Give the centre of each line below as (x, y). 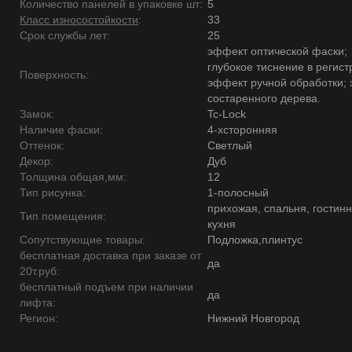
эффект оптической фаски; (277, 51)
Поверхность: (54, 75)
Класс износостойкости (79, 20)
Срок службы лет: (65, 35)
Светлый (230, 145)
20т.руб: (40, 271)
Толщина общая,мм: (73, 177)
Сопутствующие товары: (82, 240)
